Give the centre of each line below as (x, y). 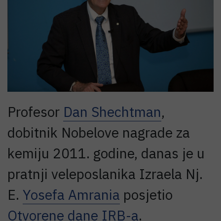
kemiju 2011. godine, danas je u (106, 153)
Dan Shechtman (112, 111)
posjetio (146, 194)
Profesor (35, 111)
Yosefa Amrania (71, 194)
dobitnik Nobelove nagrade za (99, 132)
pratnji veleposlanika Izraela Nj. (105, 174)
